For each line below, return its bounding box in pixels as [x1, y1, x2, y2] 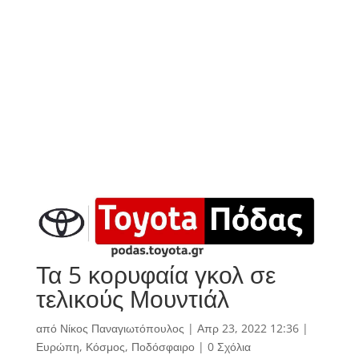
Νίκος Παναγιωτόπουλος [59, 321, 184, 337]
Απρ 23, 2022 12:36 [196, 321, 299, 337]
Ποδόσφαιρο [131, 339, 195, 355]
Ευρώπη [35, 339, 79, 355]
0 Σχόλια [207, 339, 251, 355]
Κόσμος [85, 339, 125, 355]
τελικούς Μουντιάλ [35, 282, 229, 316]
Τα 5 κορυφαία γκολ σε [35, 258, 276, 292]
